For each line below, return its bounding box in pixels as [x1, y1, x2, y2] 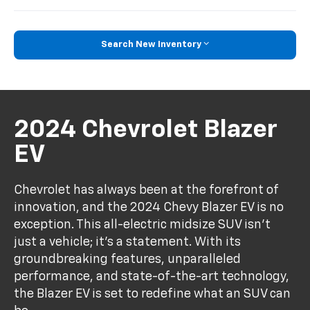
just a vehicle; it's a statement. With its [14, 235, 241, 248]
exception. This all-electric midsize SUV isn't [14, 218, 271, 231]
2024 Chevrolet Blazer [14, 118, 278, 143]
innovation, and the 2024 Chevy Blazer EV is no [14, 201, 284, 214]
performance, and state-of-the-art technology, [14, 270, 290, 283]
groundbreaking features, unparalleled [14, 253, 241, 266]
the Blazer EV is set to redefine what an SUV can [14, 287, 291, 300]
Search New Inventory [101, 40, 201, 50]
